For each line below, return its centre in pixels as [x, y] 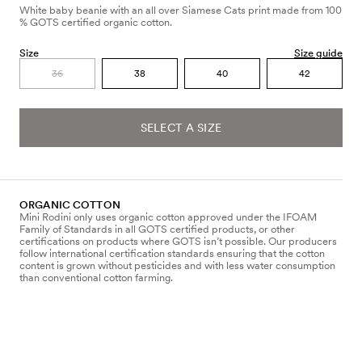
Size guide [318, 53]
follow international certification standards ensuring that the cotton [172, 253]
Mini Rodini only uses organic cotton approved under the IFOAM [168, 217]
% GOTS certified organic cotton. [96, 22]
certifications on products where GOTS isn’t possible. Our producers [178, 241]
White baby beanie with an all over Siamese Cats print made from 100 [181, 10]
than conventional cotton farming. [96, 277]
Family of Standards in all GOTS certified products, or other [157, 229]
